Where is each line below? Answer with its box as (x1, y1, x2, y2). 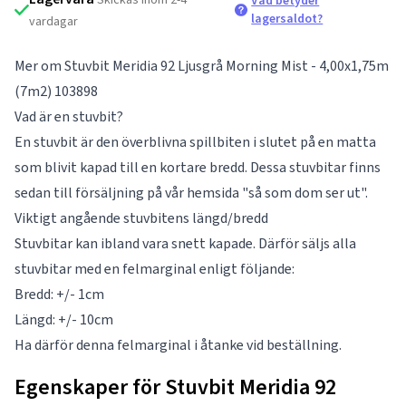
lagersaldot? (251, 10, 324, 27)
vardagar (28, 13, 78, 30)
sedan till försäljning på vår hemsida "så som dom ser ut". (14, 183, 368, 202)
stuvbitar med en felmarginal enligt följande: (14, 259, 295, 278)
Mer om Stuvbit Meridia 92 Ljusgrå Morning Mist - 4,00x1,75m (14, 56, 389, 75)
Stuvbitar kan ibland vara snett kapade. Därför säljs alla (14, 234, 356, 253)
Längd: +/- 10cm (14, 310, 113, 329)
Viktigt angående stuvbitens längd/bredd (14, 208, 268, 227)
